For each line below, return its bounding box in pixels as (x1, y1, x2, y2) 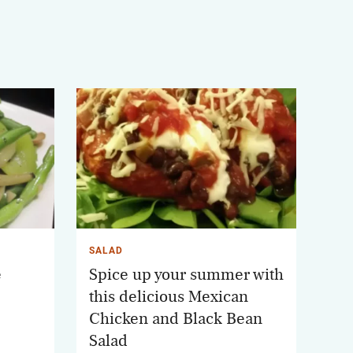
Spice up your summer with (89, 266, 284, 283)
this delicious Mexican (89, 288, 248, 305)
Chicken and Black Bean (89, 310, 262, 327)
